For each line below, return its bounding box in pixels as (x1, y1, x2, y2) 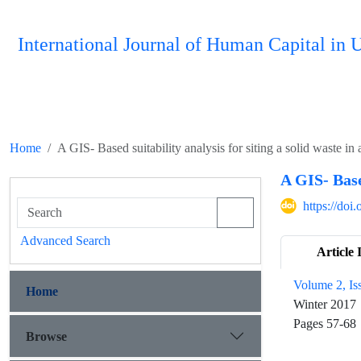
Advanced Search (20, 233, 110, 248)
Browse (26, 328, 67, 344)
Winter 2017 (293, 297, 356, 312)
